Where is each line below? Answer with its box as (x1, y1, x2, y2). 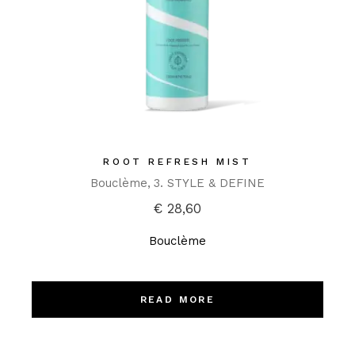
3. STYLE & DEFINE (153, 176, 265, 191)
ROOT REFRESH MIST (103, 156, 252, 168)
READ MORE (139, 294, 216, 306)
